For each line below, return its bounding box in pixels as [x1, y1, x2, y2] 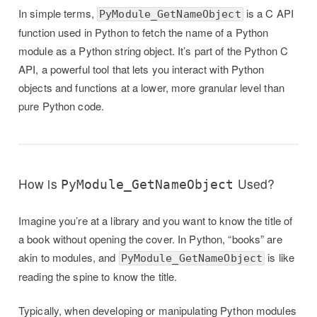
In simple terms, [18, 6, 98, 21]
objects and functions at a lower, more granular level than [18, 80, 284, 96]
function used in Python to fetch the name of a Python [18, 25, 269, 40]
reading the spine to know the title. [18, 268, 178, 284]
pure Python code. [18, 98, 105, 114]
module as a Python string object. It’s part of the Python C [18, 43, 289, 59]
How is [18, 175, 61, 193]
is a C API [243, 6, 294, 21]
